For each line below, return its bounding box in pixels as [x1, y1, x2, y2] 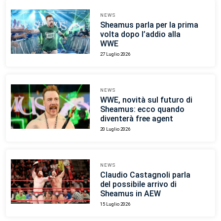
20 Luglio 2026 [100, 126, 130, 132]
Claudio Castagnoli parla [100, 170, 190, 180]
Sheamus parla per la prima [100, 20, 198, 30]
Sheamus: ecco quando [100, 104, 184, 114]
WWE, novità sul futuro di [100, 95, 192, 105]
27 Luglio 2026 [100, 51, 130, 57]
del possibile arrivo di [100, 179, 177, 189]
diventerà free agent [100, 113, 173, 123]
